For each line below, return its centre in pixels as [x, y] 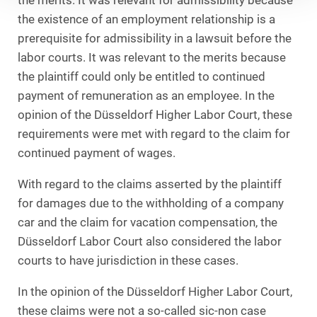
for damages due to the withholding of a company [151, 203]
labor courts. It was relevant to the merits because [152, 57]
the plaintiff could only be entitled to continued [142, 76]
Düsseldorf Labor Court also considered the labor [150, 241]
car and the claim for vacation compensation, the [148, 222]
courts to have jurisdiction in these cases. [128, 260]
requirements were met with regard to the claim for [154, 134]
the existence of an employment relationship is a [146, 19]
